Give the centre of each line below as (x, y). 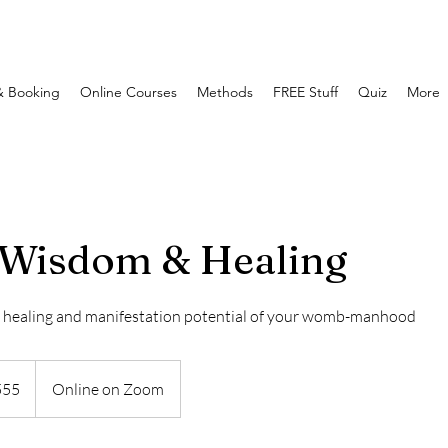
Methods (225, 92)
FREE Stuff (305, 92)
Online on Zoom (108, 389)
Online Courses (128, 92)
